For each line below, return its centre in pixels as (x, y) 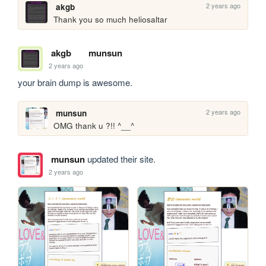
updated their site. (120, 159)
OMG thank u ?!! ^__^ (94, 126)
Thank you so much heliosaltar (111, 19)
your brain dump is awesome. (75, 83)
